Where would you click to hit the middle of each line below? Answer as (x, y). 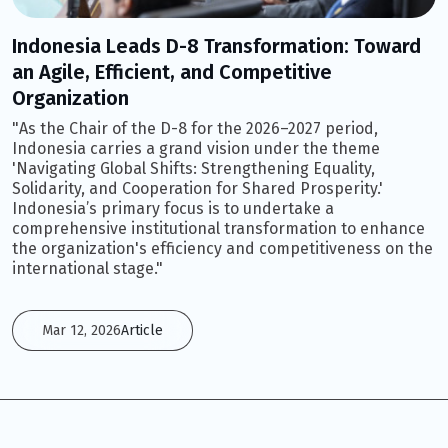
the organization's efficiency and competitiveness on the (222, 249)
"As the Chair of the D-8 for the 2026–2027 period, (195, 129)
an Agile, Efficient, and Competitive (172, 72)
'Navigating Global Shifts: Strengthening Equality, (193, 169)
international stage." (87, 269)
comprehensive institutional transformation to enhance (218, 229)
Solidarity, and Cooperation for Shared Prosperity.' (197, 189)
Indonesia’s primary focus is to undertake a (173, 209)
